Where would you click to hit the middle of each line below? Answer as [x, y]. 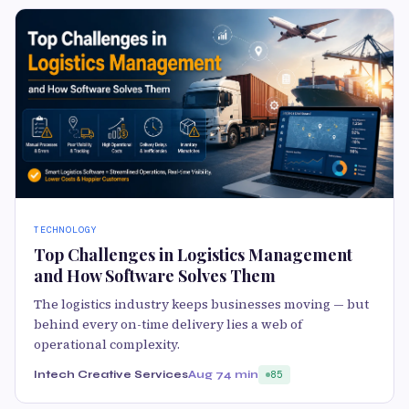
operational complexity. [107, 344]
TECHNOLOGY [66, 229]
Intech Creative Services [111, 374]
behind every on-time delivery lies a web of [168, 324]
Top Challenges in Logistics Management [193, 254]
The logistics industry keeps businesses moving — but [201, 304]
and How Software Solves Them [155, 275]
